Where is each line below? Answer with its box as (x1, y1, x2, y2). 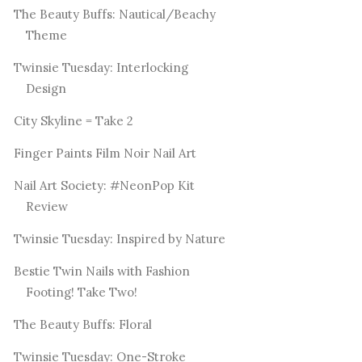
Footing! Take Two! (25, 284, 137, 301)
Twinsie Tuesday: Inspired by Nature (13, 231, 225, 247)
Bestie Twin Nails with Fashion (13, 263, 190, 280)
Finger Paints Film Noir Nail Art (13, 145, 196, 162)
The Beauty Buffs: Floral (13, 317, 152, 333)
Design (25, 81, 66, 97)
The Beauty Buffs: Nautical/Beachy (13, 6, 216, 23)
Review (25, 199, 68, 215)
